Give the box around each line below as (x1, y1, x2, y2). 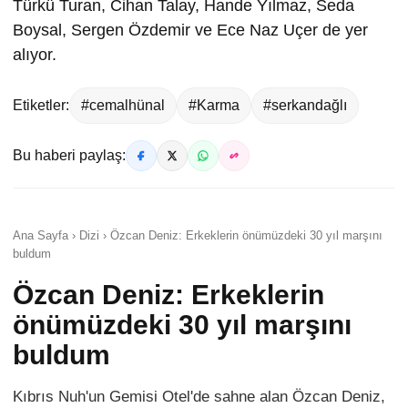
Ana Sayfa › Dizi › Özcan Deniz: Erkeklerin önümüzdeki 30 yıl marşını (13, 228, 382, 242)
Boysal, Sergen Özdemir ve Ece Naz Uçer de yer (13, 20, 368, 39)
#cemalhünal (81, 97, 165, 113)
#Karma (189, 97, 240, 113)
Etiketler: (13, 97, 69, 113)
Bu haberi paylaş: (13, 147, 126, 163)
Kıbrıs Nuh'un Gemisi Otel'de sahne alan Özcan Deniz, (13, 387, 385, 405)
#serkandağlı (263, 97, 347, 113)
